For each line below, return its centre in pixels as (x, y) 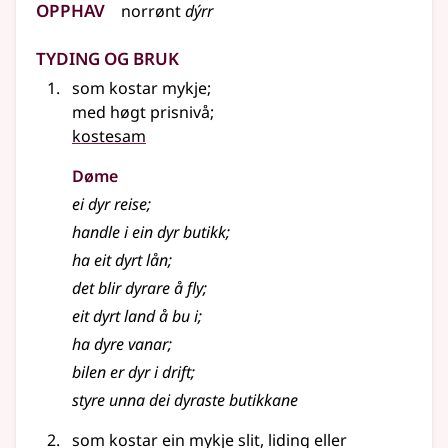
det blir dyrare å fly (137, 288)
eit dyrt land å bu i (135, 316)
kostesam (109, 136)
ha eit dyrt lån (120, 260)
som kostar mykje (139, 88)
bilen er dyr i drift (131, 372)
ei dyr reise (109, 204)
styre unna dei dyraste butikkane (185, 400)
